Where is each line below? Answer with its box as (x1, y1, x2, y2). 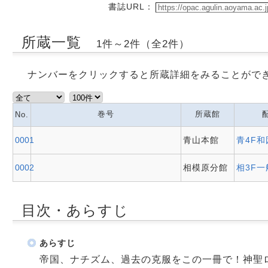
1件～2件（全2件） (96, 38, 190, 50)
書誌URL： (108, 2, 154, 11)
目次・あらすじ (22, 202, 129, 218)
